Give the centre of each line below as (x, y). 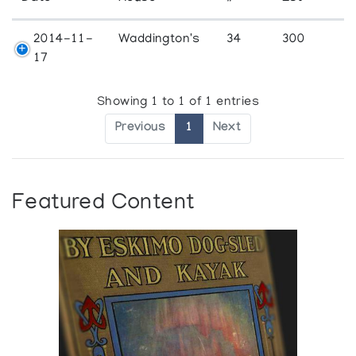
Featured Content (103, 204)
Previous (140, 129)
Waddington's (159, 39)
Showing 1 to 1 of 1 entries (178, 103)
